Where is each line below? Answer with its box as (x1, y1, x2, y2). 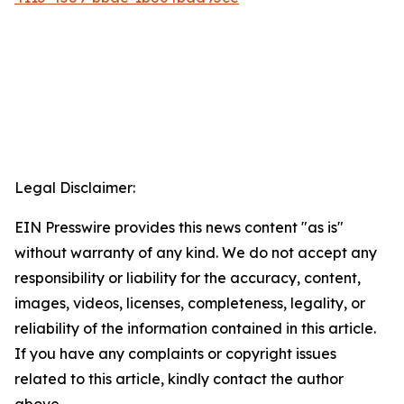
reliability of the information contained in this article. (14, 319, 376, 337)
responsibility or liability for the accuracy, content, (14, 269, 361, 287)
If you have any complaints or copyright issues (14, 344, 336, 363)
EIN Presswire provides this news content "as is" (14, 218, 344, 236)
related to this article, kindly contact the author (14, 370, 344, 388)
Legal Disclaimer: (14, 179, 135, 197)
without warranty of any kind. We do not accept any (14, 243, 377, 262)
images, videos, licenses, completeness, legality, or (14, 294, 365, 312)
